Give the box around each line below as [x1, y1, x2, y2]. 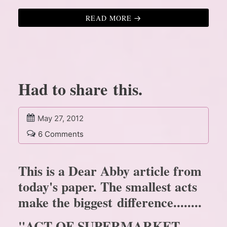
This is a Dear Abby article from [18, 161, 202, 181]
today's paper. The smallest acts [18, 177, 197, 197]
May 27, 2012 [37, 113, 84, 124]
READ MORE [86, 13, 132, 23]
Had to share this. [18, 77, 142, 101]
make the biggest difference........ [18, 193, 202, 212]
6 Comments [38, 129, 84, 139]
